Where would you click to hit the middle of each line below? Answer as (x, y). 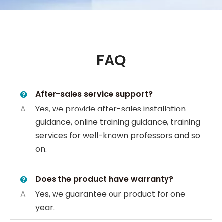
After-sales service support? (94, 94)
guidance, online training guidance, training (118, 122)
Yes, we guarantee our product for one (110, 194)
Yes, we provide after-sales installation (111, 109)
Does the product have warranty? (104, 179)
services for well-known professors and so (118, 136)
